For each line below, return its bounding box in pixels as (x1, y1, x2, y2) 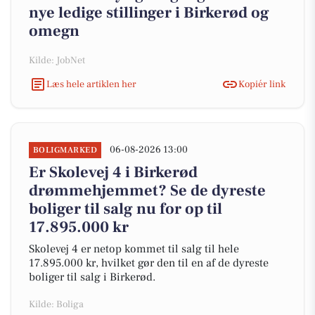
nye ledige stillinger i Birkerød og (29, 3, 269, 22)
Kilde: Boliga (29, 298, 84, 311)
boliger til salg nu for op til (29, 199, 222, 219)
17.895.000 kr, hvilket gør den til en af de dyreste (29, 256, 269, 270)
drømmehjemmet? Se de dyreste (29, 181, 266, 200)
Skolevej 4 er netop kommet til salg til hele (29, 242, 239, 256)
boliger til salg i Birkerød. (29, 270, 155, 284)
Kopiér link (238, 77, 285, 91)
